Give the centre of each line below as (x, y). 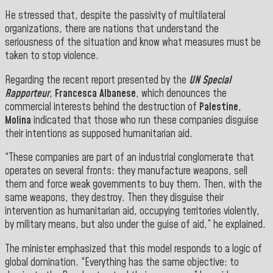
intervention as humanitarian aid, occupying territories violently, (132, 212)
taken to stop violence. (52, 56)
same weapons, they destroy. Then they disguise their (114, 198)
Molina (18, 120)
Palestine (219, 107)
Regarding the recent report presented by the (97, 80)
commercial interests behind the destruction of (102, 107)
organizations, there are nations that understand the (112, 30)
